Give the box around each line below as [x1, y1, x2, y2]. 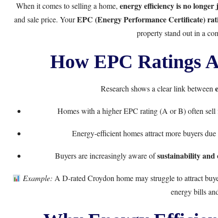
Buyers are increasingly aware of [55, 150, 157, 161]
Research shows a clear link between [100, 83, 215, 93]
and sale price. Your [14, 14, 77, 24]
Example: [22, 173, 53, 183]
